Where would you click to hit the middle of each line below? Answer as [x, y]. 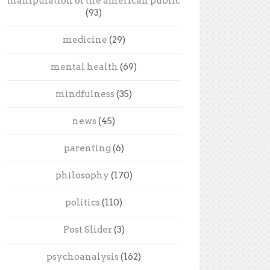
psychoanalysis [83, 256]
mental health [85, 67]
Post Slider [87, 229]
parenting [87, 148]
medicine [85, 39]
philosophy [82, 175]
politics [83, 202]
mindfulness [85, 94]
